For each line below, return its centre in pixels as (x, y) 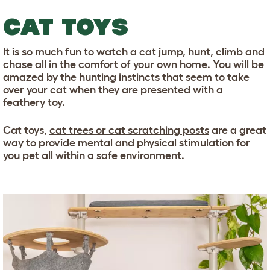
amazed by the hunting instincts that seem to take (126, 77)
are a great (238, 130)
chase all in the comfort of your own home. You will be (133, 64)
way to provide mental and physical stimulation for (127, 143)
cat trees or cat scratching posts (129, 130)
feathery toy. (34, 102)
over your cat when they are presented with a (113, 89)
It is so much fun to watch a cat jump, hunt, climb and (134, 52)
